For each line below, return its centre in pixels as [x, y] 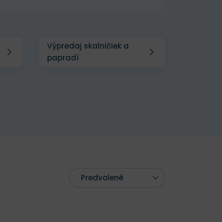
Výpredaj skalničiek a [88, 46]
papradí [63, 58]
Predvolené [102, 178]
